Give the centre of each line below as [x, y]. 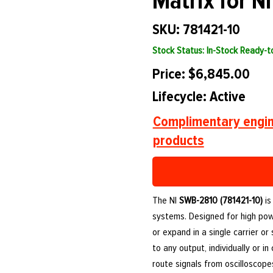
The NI [166, 201]
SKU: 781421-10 [196, 30]
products [178, 141]
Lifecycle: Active [199, 96]
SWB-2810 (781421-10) [221, 201]
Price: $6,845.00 [201, 74]
